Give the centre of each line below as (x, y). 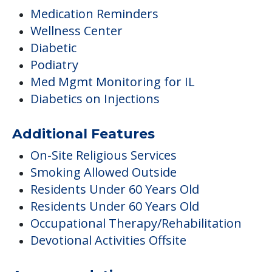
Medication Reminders (94, 14)
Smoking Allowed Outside (104, 172)
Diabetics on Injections (95, 99)
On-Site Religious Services (104, 155)
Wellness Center (76, 31)
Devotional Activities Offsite (108, 240)
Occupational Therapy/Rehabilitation (136, 223)
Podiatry (54, 65)
